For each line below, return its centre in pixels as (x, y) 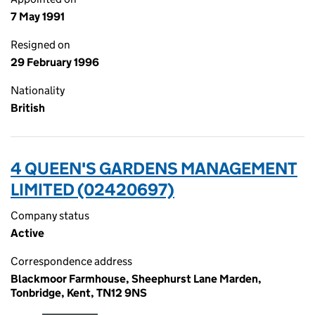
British (28, 108)
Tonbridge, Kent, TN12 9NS (79, 293)
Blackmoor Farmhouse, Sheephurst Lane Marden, (136, 279)
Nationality (38, 90)
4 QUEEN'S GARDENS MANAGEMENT (154, 168)
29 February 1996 (55, 62)
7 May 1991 (38, 17)
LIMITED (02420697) (92, 189)
